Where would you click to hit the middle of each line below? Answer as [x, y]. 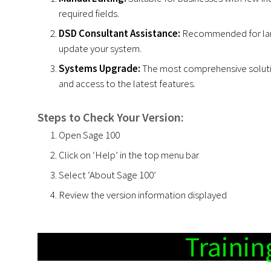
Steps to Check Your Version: [111, 117]
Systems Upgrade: [100, 68]
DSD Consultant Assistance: [119, 33]
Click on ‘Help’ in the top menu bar [129, 155]
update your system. [101, 48]
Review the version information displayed [143, 194]
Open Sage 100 [89, 135]
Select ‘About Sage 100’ [107, 175]
